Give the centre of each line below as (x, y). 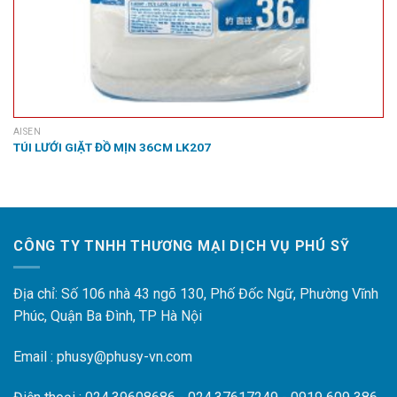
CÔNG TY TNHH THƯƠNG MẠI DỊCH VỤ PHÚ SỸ (182, 245)
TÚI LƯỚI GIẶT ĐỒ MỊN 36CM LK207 (112, 148)
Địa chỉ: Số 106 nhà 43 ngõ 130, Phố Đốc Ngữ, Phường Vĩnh (196, 294)
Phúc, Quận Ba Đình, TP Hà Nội (108, 316)
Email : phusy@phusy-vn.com (103, 357)
